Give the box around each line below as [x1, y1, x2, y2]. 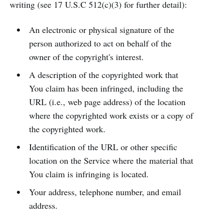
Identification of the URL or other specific [29, 141, 177, 153]
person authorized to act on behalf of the [29, 37, 171, 49]
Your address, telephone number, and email [29, 186, 181, 198]
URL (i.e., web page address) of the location [29, 96, 186, 108]
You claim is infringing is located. [29, 168, 149, 180]
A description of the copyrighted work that [29, 69, 178, 80]
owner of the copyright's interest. [29, 51, 144, 62]
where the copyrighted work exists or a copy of [29, 109, 193, 121]
